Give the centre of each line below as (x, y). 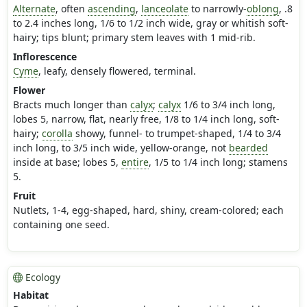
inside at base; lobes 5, (67, 162)
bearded (248, 148)
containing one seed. (61, 225)
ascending (111, 9)
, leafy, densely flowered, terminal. (117, 71)
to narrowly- (217, 9)
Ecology (41, 278)
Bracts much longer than (71, 105)
